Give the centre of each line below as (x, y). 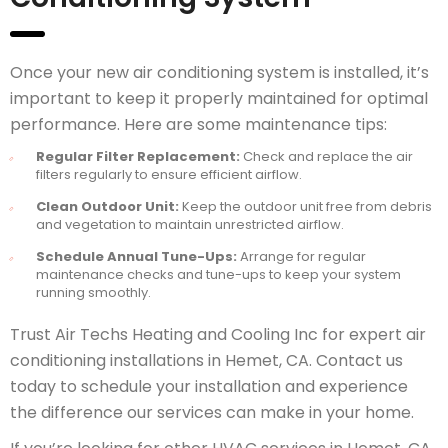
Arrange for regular (301, 256)
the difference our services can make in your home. (212, 412)
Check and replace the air (326, 156)
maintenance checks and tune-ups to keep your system (218, 274)
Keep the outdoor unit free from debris (305, 206)
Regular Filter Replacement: (138, 156)
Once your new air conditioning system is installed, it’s (219, 72)
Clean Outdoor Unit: (107, 206)
